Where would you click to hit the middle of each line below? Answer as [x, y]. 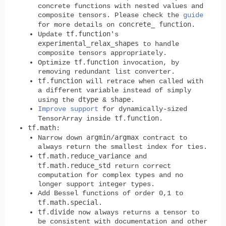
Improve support [68, 109]
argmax [127, 137]
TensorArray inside [76, 118]
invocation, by [149, 62]
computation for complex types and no [110, 175]
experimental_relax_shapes [88, 43]
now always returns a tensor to [137, 212]
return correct [141, 166]
